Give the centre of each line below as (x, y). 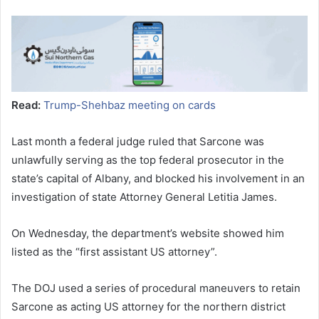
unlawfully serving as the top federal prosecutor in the (148, 160)
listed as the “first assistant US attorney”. (114, 252)
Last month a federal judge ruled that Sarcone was (138, 142)
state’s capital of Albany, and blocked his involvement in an (158, 179)
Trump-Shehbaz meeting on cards (130, 105)
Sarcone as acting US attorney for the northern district (148, 307)
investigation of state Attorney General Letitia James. (144, 197)
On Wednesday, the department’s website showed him (148, 234)
